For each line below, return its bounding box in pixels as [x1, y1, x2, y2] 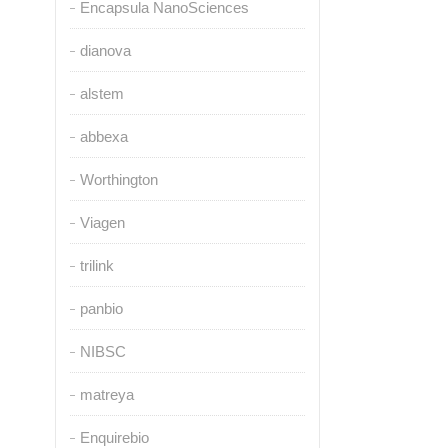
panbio [79, 300, 123, 317]
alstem [79, 85, 124, 102]
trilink [79, 257, 114, 274]
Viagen [79, 214, 125, 231]
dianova [79, 42, 131, 59]
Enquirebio [79, 429, 149, 446]
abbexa [79, 128, 128, 145]
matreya [79, 386, 134, 403]
